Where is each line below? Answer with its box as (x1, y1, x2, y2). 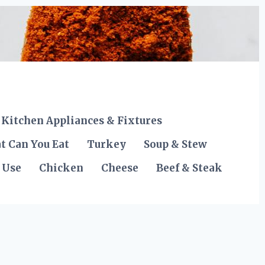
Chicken (39, 161, 84, 175)
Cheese (101, 161, 139, 175)
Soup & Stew (144, 138, 208, 151)
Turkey (87, 138, 127, 151)
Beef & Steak (156, 161, 223, 175)
